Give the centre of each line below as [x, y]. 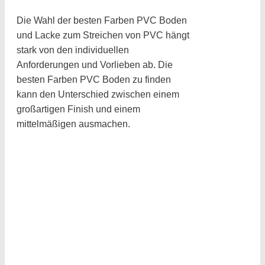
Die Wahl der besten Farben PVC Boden [102, 21]
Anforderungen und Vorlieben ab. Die [95, 65]
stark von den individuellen [73, 50]
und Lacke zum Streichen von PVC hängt [103, 35]
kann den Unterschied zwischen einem [98, 95]
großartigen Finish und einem [78, 109]
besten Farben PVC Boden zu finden [94, 80]
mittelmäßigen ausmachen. [73, 124]
